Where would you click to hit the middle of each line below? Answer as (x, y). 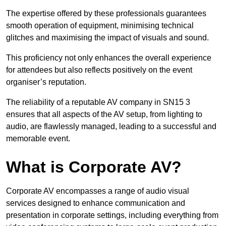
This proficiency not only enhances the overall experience (109, 58)
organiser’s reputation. (46, 82)
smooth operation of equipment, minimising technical (100, 26)
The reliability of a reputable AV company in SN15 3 (98, 102)
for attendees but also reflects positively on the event (99, 70)
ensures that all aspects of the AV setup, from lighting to (104, 115)
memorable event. (38, 139)
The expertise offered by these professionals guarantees (106, 14)
